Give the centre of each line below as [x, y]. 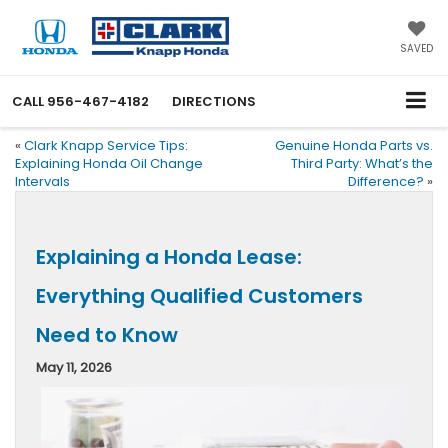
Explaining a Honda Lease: [169, 256]
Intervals [42, 181]
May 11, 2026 [74, 367]
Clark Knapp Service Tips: [106, 145]
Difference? [386, 181]
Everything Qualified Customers [199, 295]
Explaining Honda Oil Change [109, 163]
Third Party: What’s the [362, 163]
